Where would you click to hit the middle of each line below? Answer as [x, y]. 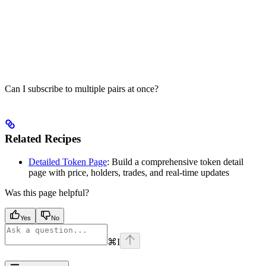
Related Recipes [43, 138]
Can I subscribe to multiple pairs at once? [82, 89]
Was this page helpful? [47, 192]
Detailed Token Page [68, 161]
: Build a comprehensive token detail [175, 161]
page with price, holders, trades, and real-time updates [129, 172]
